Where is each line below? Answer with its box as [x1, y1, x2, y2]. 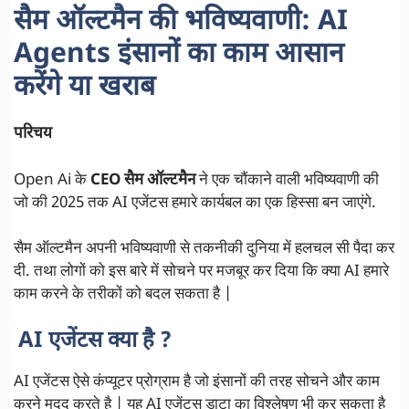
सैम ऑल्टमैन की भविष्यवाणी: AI [14, 5, 348, 41]
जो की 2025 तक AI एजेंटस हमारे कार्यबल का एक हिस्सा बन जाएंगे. [14, 193, 376, 214]
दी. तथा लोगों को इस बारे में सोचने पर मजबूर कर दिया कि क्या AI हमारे [14, 262, 389, 283]
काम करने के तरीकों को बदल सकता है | [14, 285, 232, 306]
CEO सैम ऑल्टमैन [90, 170, 195, 191]
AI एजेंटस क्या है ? [18, 326, 172, 356]
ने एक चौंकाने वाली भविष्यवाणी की [195, 170, 379, 191]
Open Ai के [14, 170, 90, 191]
